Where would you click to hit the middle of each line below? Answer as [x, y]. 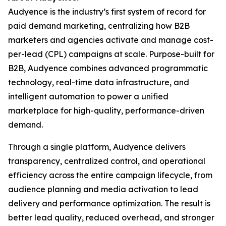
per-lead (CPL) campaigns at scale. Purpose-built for [111, 54]
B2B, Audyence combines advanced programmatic [108, 68]
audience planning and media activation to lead [103, 189]
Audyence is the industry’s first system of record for [107, 12]
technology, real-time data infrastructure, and [99, 82]
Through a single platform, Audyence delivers [97, 147]
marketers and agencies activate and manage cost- [111, 40]
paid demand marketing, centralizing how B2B [99, 26]
